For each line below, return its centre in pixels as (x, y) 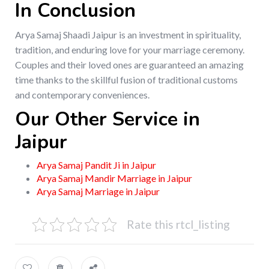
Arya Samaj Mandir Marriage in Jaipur (114, 178)
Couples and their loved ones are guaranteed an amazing (129, 65)
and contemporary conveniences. (82, 95)
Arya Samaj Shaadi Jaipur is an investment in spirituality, (128, 35)
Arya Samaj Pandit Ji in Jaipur (96, 165)
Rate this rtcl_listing (178, 225)
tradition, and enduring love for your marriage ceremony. (130, 50)
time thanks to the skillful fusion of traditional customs (126, 80)
